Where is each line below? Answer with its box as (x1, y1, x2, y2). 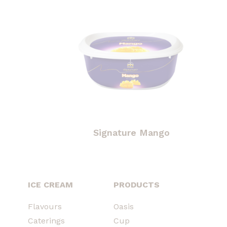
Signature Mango (93, 127, 170, 138)
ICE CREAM (28, 179, 73, 190)
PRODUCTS (113, 179, 160, 190)
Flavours (28, 201, 62, 211)
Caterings (28, 215, 65, 225)
